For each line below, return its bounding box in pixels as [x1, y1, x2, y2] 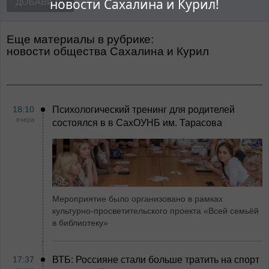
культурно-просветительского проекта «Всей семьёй [52, 206, 259, 216]
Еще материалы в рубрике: [7, 33, 154, 46]
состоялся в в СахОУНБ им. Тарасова [52, 118, 222, 128]
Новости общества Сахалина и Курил [13, 45, 209, 58]
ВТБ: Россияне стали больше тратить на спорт [52, 255, 259, 265]
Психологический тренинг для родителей [52, 104, 235, 115]
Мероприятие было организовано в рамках [52, 194, 223, 204]
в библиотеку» [52, 218, 108, 228]
